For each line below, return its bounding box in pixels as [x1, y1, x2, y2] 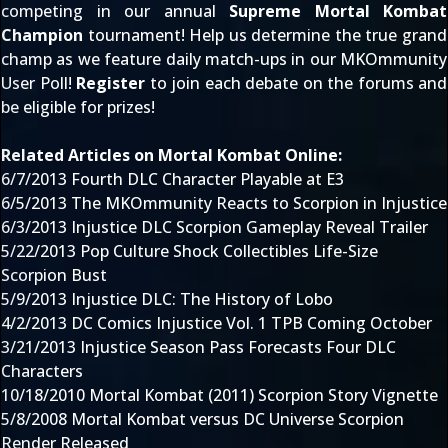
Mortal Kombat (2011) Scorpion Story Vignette [89, 384, 438, 406]
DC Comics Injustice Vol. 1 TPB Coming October [71, 312, 432, 334]
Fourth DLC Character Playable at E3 [71, 168, 344, 190]
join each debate [171, 72, 298, 94]
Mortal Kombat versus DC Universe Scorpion [71, 408, 404, 430]
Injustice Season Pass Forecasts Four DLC [80, 336, 396, 358]
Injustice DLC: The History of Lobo [71, 288, 333, 310]
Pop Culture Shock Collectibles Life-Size [80, 240, 378, 262]
